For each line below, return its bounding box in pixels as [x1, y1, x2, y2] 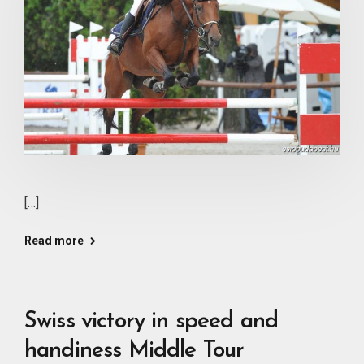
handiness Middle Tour [24, 339, 245, 362]
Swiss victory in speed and [24, 310, 279, 333]
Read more [24, 233, 84, 247]
